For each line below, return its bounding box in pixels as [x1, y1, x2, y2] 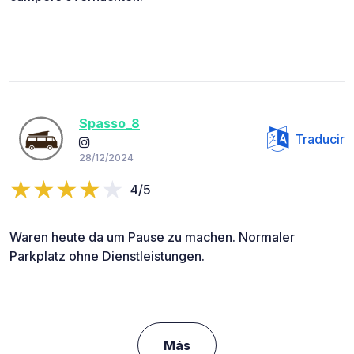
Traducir [295, 130, 345, 147]
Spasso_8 [79, 115, 140, 132]
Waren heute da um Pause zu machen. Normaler [9, 228, 295, 245]
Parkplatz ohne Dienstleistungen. [9, 247, 205, 264]
